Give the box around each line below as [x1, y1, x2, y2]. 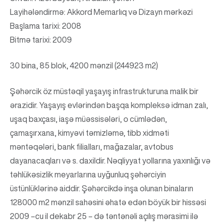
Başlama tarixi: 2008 [10, 22, 81, 30]
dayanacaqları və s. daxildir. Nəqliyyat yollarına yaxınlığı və [10, 157, 211, 165]
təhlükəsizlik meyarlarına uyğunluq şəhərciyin [10, 170, 166, 178]
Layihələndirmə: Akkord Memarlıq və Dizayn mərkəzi [10, 8, 193, 16]
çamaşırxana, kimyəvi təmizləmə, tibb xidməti [10, 129, 169, 137]
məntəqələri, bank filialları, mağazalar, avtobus [10, 143, 173, 151]
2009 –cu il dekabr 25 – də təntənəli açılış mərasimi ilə [10, 212, 198, 220]
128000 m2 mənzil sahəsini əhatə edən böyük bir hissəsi [10, 198, 206, 206]
